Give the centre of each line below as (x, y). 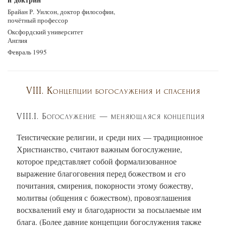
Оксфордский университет (45, 32)
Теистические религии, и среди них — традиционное (110, 137)
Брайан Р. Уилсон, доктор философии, (61, 12)
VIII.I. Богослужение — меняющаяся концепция (111, 116)
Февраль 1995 (27, 52)
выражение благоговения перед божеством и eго (101, 173)
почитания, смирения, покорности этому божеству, (105, 185)
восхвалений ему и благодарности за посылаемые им (109, 209)
